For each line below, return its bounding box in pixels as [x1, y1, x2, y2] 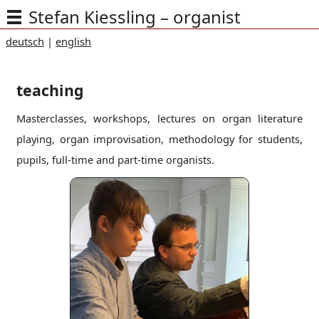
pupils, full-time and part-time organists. [16, 152, 214, 167]
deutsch [6, 34, 44, 48]
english [56, 34, 91, 48]
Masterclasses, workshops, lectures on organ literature [16, 110, 303, 125]
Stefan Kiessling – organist [28, 5, 241, 28]
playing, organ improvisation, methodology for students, [16, 131, 303, 146]
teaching [16, 80, 84, 101]
